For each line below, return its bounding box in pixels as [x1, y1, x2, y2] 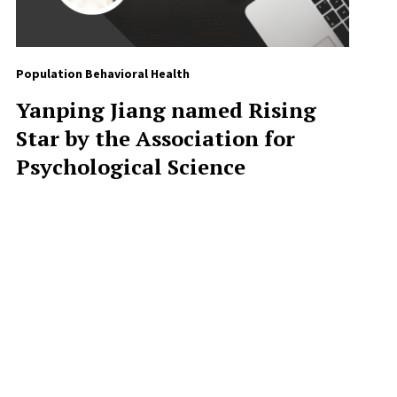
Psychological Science [15, 152, 245, 182]
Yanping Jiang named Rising [15, 96, 316, 125]
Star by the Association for [15, 124, 295, 153]
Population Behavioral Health [15, 66, 190, 82]
